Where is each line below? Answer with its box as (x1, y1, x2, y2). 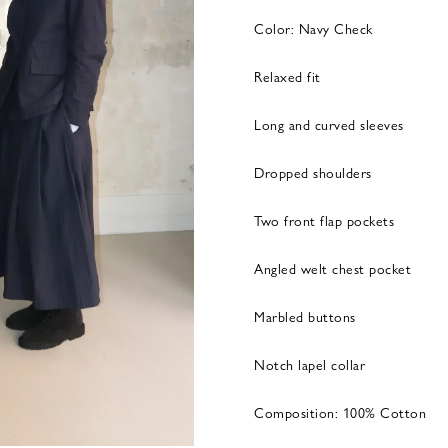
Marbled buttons (254, 306, 356, 326)
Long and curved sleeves (254, 114, 404, 134)
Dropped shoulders (254, 162, 372, 182)
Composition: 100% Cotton (254, 402, 426, 422)
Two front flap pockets (254, 210, 394, 230)
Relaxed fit (254, 66, 321, 86)
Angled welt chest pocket (254, 258, 411, 278)
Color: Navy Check (254, 18, 373, 38)
